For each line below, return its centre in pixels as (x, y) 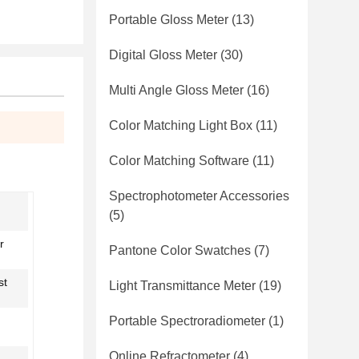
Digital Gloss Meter (163, 55)
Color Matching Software (179, 161)
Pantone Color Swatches (180, 250)
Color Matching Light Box (181, 125)
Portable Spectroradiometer (187, 321)
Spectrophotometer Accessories (199, 196)
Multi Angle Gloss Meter (176, 90)
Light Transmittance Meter (182, 286)
